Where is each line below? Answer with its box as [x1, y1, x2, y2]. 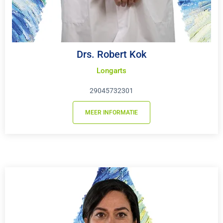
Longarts [97, 66, 126, 75]
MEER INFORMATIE [85, 109, 138, 116]
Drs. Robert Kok [77, 48, 146, 60]
